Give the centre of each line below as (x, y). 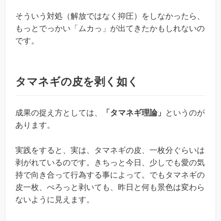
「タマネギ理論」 (134, 113)
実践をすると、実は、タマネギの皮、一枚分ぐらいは (110, 150)
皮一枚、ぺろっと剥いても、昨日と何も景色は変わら (110, 187)
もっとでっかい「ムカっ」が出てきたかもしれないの (110, 29)
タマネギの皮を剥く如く (77, 82)
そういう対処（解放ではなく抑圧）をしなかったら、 (110, 16)
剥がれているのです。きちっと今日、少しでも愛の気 (110, 162)
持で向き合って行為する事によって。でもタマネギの (110, 175)
